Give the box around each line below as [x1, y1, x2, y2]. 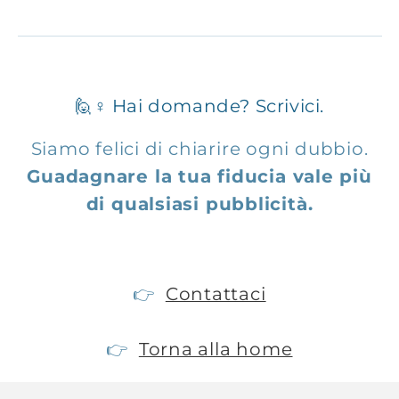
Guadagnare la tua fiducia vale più [27, 165, 372, 187]
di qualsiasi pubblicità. [85, 192, 313, 215]
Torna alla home [138, 338, 293, 360]
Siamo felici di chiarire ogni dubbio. [30, 137, 369, 159]
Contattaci [165, 282, 266, 305]
